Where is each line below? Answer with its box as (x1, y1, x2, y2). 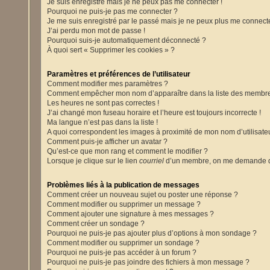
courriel (139, 156, 165, 165)
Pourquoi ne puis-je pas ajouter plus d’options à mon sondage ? (47, 228, 257, 237)
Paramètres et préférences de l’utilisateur (47, 69, 191, 78)
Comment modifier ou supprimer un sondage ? (47, 238, 200, 247)
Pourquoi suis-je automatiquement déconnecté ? (47, 36, 207, 45)
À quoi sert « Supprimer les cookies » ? (47, 45, 175, 54)
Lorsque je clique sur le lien (47, 156, 140, 165)
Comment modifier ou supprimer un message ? (47, 199, 201, 209)
